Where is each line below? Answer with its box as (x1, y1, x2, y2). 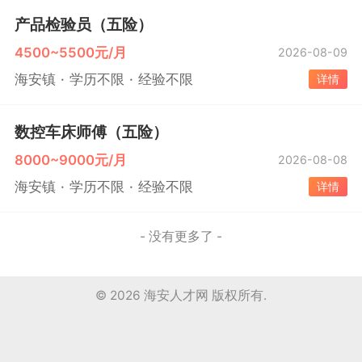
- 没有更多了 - (140, 229, 222, 245)
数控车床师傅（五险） (14, 121, 168, 141)
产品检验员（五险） (14, 14, 153, 34)
